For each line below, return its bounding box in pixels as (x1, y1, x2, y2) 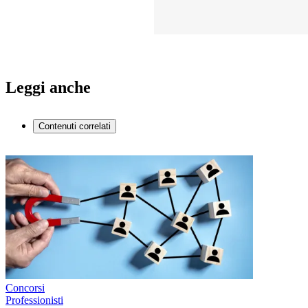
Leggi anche (5, 78, 91, 96)
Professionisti (5, 294, 63, 306)
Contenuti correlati (38, 120, 111, 131)
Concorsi (5, 281, 45, 294)
